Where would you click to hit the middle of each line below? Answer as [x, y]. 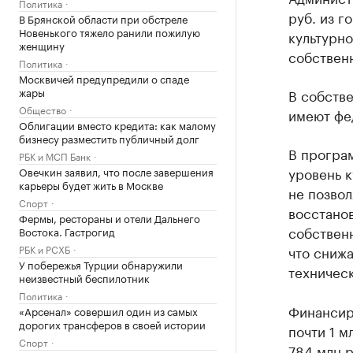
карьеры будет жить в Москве [91, 184]
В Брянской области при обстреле [103, 18]
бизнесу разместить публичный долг [109, 138]
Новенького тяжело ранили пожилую [110, 32]
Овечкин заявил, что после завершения [116, 171]
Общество [43, 109]
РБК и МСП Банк [55, 156]
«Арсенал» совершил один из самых [108, 310]
